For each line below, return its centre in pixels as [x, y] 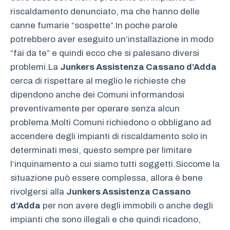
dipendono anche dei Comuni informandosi [97, 95]
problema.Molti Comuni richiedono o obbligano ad [111, 123]
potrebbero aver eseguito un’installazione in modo [112, 40]
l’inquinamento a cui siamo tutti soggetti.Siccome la [115, 164]
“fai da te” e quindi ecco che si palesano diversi [105, 53]
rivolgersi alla [38, 192]
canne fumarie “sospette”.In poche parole [94, 26]
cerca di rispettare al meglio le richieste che [98, 81]
